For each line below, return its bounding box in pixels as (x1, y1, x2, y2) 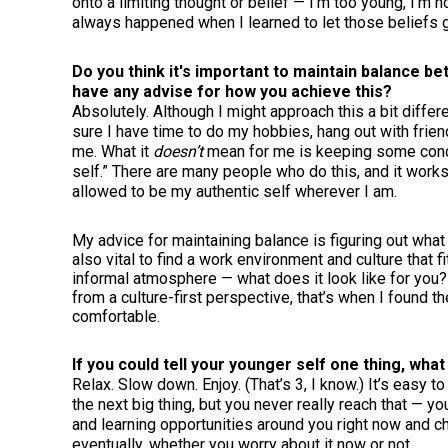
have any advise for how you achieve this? (72, 81, 392, 101)
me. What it (72, 141, 153, 161)
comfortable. (72, 306, 160, 326)
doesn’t (153, 141, 203, 161)
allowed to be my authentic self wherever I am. (72, 181, 397, 201)
